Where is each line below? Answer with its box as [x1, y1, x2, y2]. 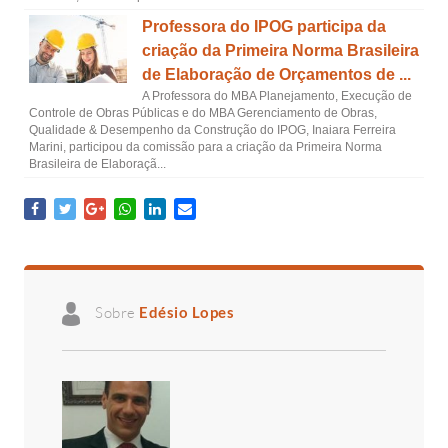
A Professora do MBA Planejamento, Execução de [141, 89, 412, 103]
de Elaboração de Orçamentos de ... [141, 66, 411, 83]
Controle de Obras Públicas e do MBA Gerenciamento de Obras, [29, 106, 377, 120]
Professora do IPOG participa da [141, 18, 386, 35]
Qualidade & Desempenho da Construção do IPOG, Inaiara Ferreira [29, 123, 396, 137]
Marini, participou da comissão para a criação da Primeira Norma [29, 140, 382, 154]
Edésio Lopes [139, 302, 234, 321]
